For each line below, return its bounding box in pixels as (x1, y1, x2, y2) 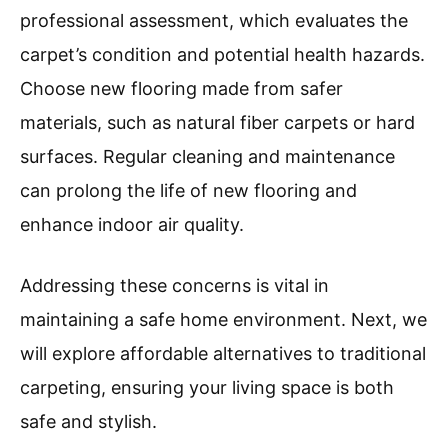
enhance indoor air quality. (20, 214, 244, 236)
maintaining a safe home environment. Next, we (20, 309, 427, 331)
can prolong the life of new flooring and (20, 180, 357, 202)
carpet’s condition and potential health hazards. (20, 44, 425, 66)
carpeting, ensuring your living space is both (20, 377, 394, 399)
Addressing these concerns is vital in (20, 275, 329, 297)
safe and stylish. (20, 411, 157, 433)
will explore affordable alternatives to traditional (20, 343, 426, 365)
